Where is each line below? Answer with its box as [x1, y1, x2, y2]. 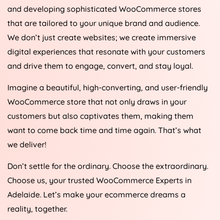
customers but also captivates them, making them [7, 111, 193, 121]
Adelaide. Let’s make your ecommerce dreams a [7, 190, 186, 200]
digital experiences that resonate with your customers [7, 47, 205, 57]
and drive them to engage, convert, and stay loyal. [7, 61, 193, 71]
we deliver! [7, 139, 46, 150]
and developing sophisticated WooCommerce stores [7, 4, 201, 14]
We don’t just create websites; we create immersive [7, 32, 196, 43]
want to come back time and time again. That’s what [7, 125, 201, 136]
